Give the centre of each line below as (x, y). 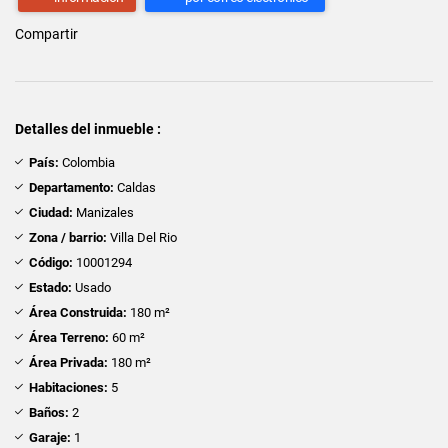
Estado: (50, 287)
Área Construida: (78, 312)
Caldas (135, 187)
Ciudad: (51, 212)
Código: (51, 262)
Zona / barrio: (68, 237)
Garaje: (50, 437)
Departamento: (71, 187)
